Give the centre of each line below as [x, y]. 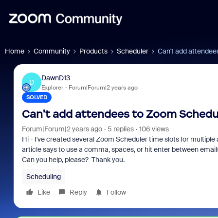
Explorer [52, 87]
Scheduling [43, 177]
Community [52, 51]
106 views [154, 129]
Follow [116, 192]
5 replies [120, 129]
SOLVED [36, 97]
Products [93, 51]
